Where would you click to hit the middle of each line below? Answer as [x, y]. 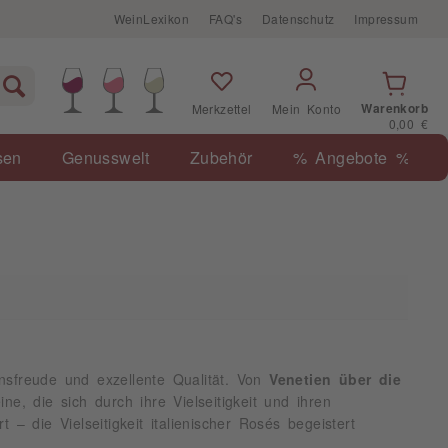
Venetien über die [335, 379]
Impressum [386, 19]
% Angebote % [351, 157]
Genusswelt [105, 157]
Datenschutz [298, 19]
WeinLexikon [151, 19]
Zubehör [221, 157]
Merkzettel [221, 109]
